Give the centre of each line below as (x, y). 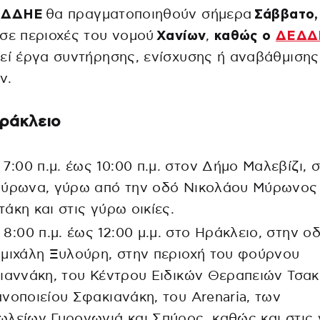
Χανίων (181, 36)
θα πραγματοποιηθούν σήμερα (149, 15)
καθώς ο (245, 36)
